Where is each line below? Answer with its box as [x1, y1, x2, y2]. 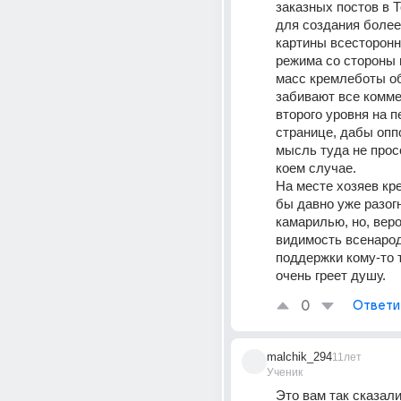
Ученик [267, 366, 303, 379]
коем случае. [276, 160, 356, 175]
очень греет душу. [276, 268, 386, 283]
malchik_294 [267, 350, 332, 363]
